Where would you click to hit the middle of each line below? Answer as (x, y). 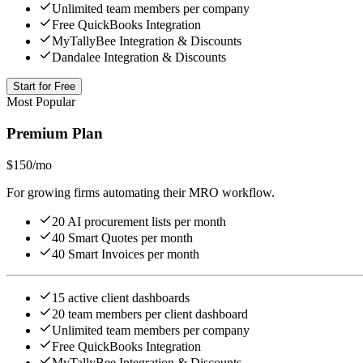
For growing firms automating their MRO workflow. (141, 192)
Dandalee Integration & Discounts (139, 58)
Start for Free (44, 87)
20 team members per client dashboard (150, 314)
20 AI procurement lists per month (139, 221)
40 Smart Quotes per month (122, 237)
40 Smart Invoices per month (126, 254)
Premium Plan (55, 133)
